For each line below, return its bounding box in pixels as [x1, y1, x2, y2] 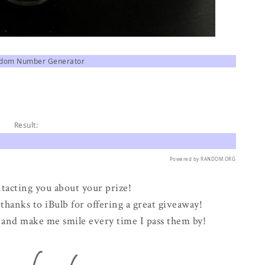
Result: [14, 120, 38, 130]
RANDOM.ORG [201, 156, 235, 162]
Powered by [169, 156, 201, 162]
